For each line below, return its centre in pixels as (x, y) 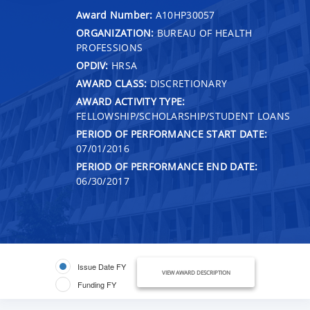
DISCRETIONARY (187, 83)
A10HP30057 (185, 15)
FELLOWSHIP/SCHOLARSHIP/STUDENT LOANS (183, 116)
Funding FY (97, 284)
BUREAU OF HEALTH (203, 33)
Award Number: (116, 15)
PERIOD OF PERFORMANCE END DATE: (167, 166)
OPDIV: (92, 65)
